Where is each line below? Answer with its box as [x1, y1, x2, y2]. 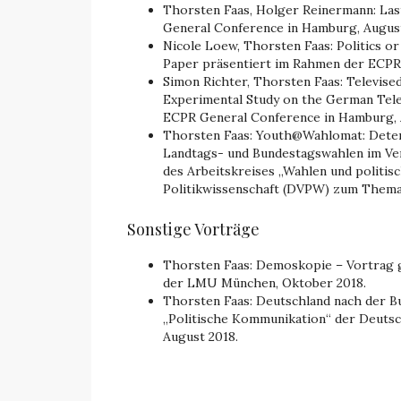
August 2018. [163, 328, 238, 345]
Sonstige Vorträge [127, 218, 260, 240]
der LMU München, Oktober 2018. [163, 275, 366, 291]
